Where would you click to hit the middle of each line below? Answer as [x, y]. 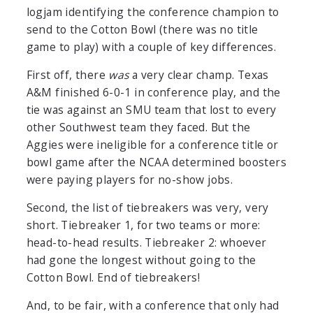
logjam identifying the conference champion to [153, 12]
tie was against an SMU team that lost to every [151, 110]
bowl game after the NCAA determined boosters [156, 162]
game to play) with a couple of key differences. [151, 47]
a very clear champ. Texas [199, 75]
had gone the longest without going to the [141, 260]
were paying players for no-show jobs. [130, 180]
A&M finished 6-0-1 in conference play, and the [153, 93]
